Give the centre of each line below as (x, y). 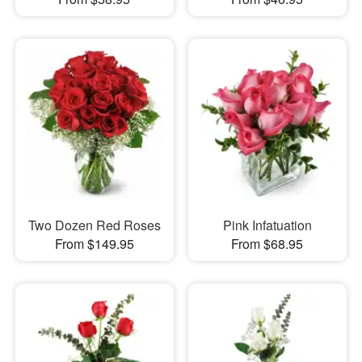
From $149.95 (94, 244)
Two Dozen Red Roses (94, 225)
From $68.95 (267, 244)
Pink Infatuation (267, 225)
